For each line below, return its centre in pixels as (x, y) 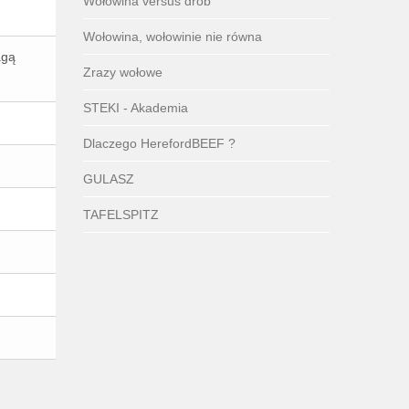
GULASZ (109, 179)
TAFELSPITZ (121, 215)
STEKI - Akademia (136, 108)
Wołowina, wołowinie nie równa (173, 37)
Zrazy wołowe (123, 72)
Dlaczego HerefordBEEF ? (159, 143)
